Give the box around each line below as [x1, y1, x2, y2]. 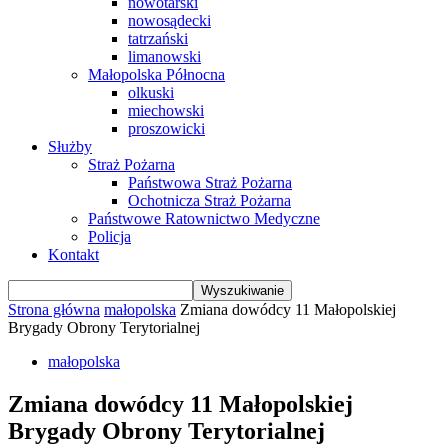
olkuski [128, 84, 174, 101]
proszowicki [128, 120, 205, 137]
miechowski [128, 102, 204, 119]
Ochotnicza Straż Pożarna [128, 192, 291, 209]
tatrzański [128, 30, 188, 47]
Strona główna [8, 301, 100, 318]
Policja [88, 228, 131, 245]
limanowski [128, 48, 201, 65]
